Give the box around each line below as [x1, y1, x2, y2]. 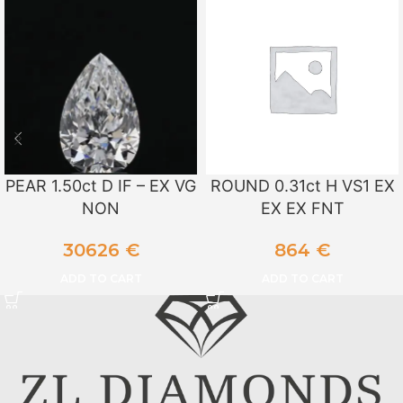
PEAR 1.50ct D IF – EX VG [5, 176, 196, 196]
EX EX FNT [260, 199, 345, 219]
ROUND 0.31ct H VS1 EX [210, 176, 395, 196]
